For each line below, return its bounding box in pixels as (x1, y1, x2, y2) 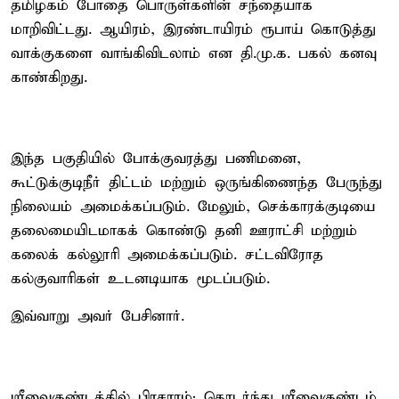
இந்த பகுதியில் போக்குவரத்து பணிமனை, (11, 149, 301, 168)
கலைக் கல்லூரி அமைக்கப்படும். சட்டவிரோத (11, 245, 323, 265)
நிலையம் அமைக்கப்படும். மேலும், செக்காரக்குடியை (11, 197, 375, 216)
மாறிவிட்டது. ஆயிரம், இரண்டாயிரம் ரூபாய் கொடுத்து (11, 20, 376, 39)
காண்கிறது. (11, 68, 87, 87)
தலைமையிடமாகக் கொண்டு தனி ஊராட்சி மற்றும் (11, 221, 357, 240)
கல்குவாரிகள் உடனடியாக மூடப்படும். (11, 269, 270, 289)
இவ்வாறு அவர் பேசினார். (11, 306, 184, 326)
